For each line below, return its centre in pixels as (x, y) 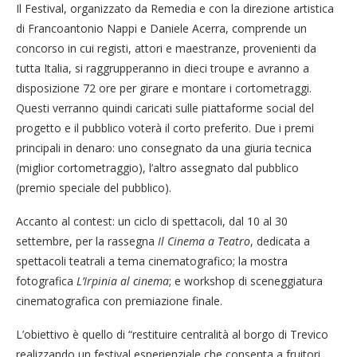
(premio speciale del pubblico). (94, 187)
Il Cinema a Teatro (204, 241)
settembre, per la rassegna (87, 241)
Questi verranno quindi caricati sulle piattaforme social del (165, 108)
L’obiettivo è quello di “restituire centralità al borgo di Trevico (172, 334)
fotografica (46, 280)
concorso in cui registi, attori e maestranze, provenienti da (166, 48)
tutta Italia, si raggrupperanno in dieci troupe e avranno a (163, 68)
